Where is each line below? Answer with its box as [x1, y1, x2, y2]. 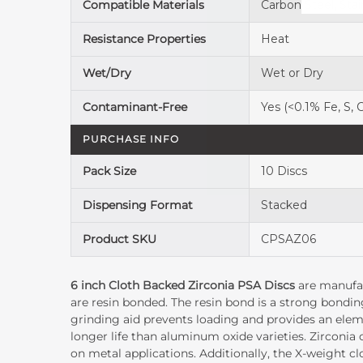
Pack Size [83, 164, 137, 179]
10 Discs [261, 164, 308, 179]
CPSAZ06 [261, 232, 317, 247]
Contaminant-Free [83, 100, 188, 115]
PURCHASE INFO [83, 133, 179, 146]
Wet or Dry [261, 66, 324, 81]
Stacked [261, 198, 308, 213]
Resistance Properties [83, 32, 207, 47]
